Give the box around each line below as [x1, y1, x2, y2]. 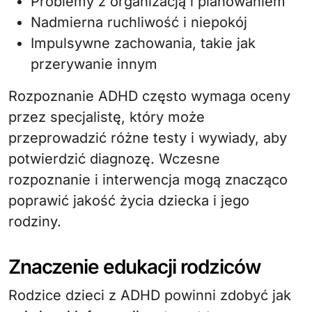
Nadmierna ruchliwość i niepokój [31, 13, 247, 31]
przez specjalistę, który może [8, 108, 205, 125]
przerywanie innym [31, 55, 157, 72]
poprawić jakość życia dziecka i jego [8, 192, 249, 209]
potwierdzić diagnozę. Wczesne [8, 150, 220, 167]
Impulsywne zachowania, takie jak [31, 34, 256, 52]
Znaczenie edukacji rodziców [8, 254, 261, 279]
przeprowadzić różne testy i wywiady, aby [8, 129, 287, 146]
